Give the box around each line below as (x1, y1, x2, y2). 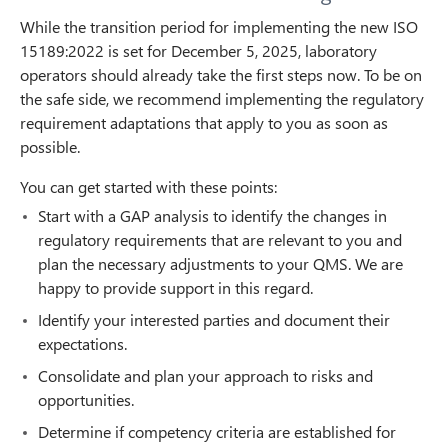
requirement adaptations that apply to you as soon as (20, 112, 388, 134)
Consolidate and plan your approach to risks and (38, 365, 373, 387)
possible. (20, 136, 80, 158)
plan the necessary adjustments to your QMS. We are (38, 253, 403, 275)
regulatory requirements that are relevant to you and (38, 229, 402, 251)
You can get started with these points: (20, 176, 277, 198)
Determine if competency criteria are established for (38, 421, 396, 443)
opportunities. (38, 389, 134, 411)
